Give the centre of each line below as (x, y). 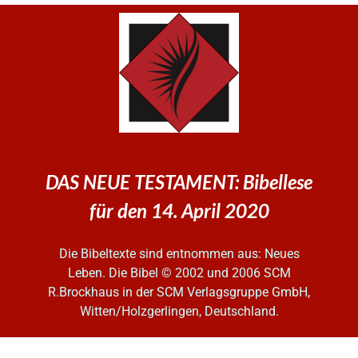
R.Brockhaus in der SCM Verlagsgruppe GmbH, (179, 292)
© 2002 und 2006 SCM (226, 273)
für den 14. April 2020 (179, 211)
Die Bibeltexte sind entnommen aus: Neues (179, 254)
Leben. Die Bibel (114, 273)
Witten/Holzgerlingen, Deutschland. (179, 312)
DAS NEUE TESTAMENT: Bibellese (179, 182)
